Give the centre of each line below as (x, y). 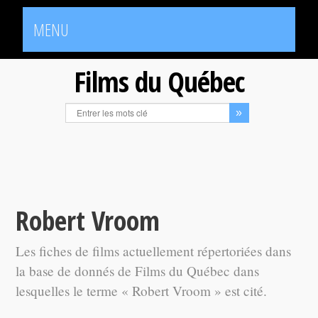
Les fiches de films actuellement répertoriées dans (154, 251)
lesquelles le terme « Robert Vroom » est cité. (142, 291)
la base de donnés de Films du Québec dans (138, 271)
